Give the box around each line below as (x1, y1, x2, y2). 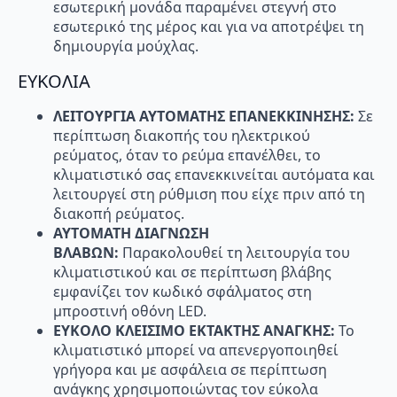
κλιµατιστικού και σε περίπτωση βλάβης (53, 261, 331, 282)
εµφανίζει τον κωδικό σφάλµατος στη (53, 281, 312, 301)
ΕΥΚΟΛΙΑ (18, 68, 90, 93)
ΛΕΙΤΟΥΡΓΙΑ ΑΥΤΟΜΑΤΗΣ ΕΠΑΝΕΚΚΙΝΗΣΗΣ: (53, 105, 358, 126)
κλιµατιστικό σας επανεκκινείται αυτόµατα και (53, 164, 375, 184)
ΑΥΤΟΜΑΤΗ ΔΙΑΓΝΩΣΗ (53, 222, 209, 243)
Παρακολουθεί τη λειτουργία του (122, 242, 350, 262)
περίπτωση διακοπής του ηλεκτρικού (53, 125, 310, 145)
